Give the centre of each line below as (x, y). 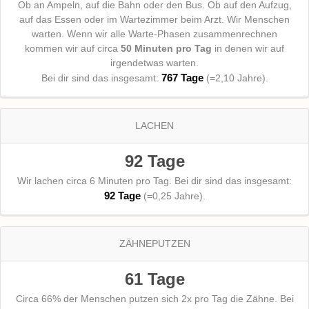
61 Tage (154, 279)
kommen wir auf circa (73, 49)
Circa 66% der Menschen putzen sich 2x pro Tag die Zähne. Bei (154, 299)
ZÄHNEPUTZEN (154, 244)
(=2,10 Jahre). (236, 78)
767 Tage (182, 78)
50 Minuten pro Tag (166, 49)
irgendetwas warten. (154, 63)
